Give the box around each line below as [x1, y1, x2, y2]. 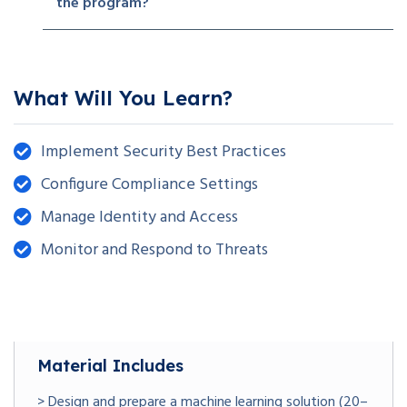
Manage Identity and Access [41, 203, 238, 231]
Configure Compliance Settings [41, 171, 258, 198]
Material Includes [37, 354, 184, 376]
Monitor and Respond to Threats [41, 236, 268, 263]
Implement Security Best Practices [41, 138, 286, 165]
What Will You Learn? [14, 84, 233, 111]
